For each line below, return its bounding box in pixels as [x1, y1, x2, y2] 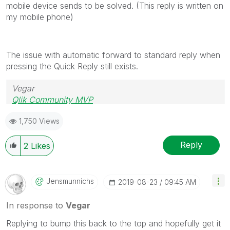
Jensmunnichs [46, 176, 94, 185]
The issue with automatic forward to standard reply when [6, 49, 220, 60]
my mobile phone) [6, 11, 73, 22]
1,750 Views [19, 116, 60, 125]
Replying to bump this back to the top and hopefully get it [6, 218, 221, 228]
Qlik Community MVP [12, 94, 93, 105]
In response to [6, 200, 66, 210]
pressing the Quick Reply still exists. [6, 61, 138, 71]
